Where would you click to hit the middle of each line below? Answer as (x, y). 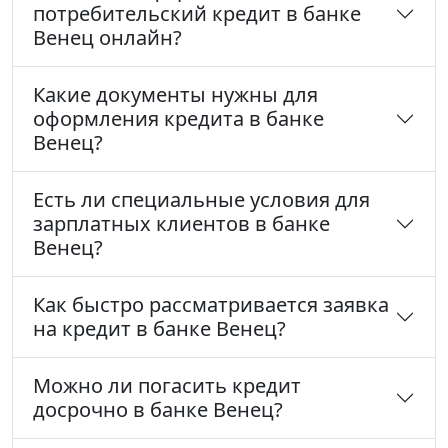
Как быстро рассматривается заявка (211, 305)
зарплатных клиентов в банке (181, 224)
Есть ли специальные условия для (201, 200)
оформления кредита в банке (178, 119)
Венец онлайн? (107, 38)
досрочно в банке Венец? (158, 410)
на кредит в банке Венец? (159, 329)
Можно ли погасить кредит (167, 386)
